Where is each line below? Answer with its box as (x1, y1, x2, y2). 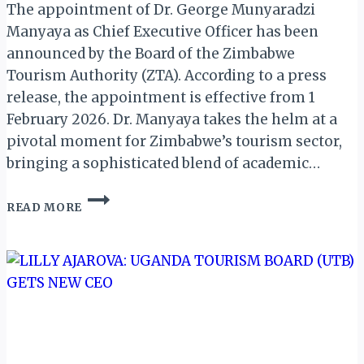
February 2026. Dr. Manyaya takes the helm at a (6, 110, 337, 129)
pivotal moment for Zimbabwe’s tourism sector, (6, 132, 342, 151)
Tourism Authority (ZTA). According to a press (6, 67, 327, 85)
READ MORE (6, 201, 83, 215)
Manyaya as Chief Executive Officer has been (6, 23, 318, 41)
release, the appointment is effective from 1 (6, 89, 315, 107)
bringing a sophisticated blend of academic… (6, 154, 320, 173)
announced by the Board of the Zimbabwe (6, 45, 295, 63)
